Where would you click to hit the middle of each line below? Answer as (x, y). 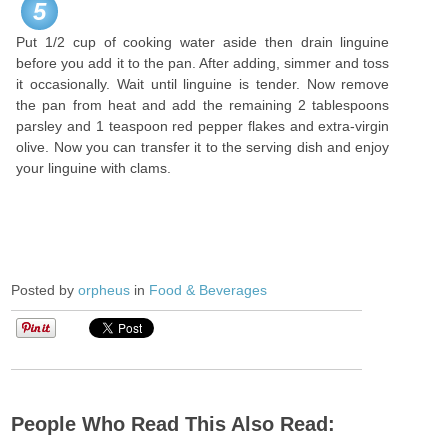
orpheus (104, 290)
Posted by (45, 290)
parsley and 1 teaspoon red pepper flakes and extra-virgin (203, 126)
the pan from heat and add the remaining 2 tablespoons (203, 105)
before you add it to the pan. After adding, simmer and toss (203, 63)
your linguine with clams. (94, 168)
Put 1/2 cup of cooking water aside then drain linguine (203, 42)
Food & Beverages (208, 290)
